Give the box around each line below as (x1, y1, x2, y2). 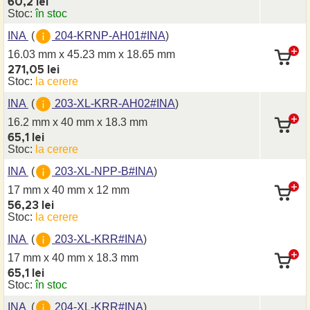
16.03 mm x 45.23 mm (8, 48, 118, 60)
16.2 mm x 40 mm (8, 116, 97, 128)
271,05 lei (8, 64, 60, 75)
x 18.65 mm (118, 48, 175, 60)
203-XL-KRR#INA (52, 232, 143, 245)
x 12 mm (88, 184, 129, 196)
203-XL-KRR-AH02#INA (52, 97, 175, 109)
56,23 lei (8, 200, 54, 211)
